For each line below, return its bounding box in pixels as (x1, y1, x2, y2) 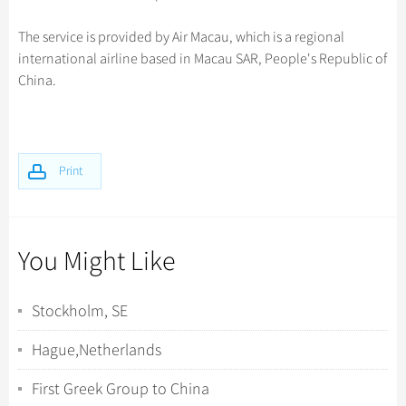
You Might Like (18, 245, 176, 278)
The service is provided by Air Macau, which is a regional (18, 28, 344, 46)
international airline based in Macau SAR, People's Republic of (18, 50, 387, 68)
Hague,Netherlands (32, 340, 161, 360)
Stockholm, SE (32, 301, 128, 321)
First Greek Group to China (32, 379, 209, 399)
